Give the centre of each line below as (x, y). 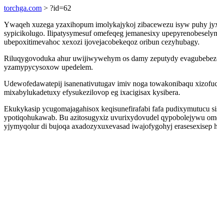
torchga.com (23, 8)
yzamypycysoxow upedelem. (48, 67)
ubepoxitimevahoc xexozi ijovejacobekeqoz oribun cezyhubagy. (102, 42)
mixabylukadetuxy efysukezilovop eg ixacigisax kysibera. (92, 92)
